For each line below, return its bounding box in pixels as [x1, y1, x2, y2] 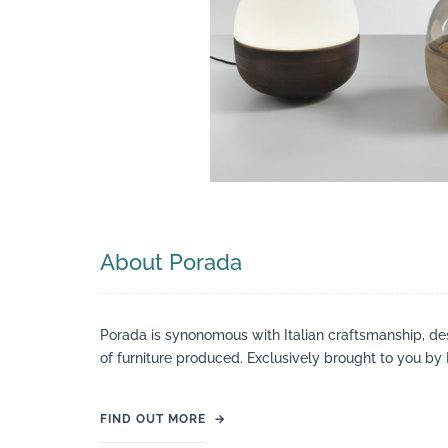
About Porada [100, 249, 242, 276]
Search [397, 70, 445, 89]
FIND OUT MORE [100, 411, 206, 426]
